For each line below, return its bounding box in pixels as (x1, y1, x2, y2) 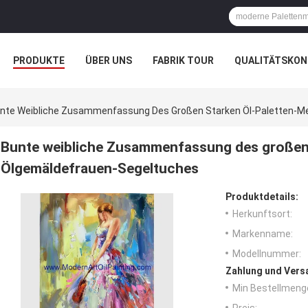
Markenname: (232, 228, 293, 240)
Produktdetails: (225, 191, 298, 203)
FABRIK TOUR (153, 55, 214, 66)
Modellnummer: (232, 248, 301, 260)
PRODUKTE (13, 55, 65, 66)
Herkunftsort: (232, 208, 292, 220)
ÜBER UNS (85, 55, 132, 66)
